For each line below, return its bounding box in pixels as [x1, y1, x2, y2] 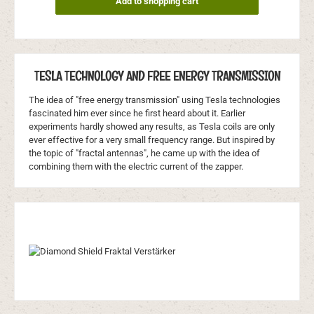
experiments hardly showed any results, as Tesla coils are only [29, 121, 275, 132]
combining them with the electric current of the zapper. [29, 161, 243, 172]
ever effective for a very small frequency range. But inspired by [29, 134, 275, 145]
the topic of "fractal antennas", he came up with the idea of [29, 147, 260, 158]
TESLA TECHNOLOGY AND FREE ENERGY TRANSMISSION [34, 67, 280, 85]
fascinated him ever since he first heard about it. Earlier [29, 107, 245, 118]
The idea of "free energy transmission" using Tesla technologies [29, 94, 280, 105]
